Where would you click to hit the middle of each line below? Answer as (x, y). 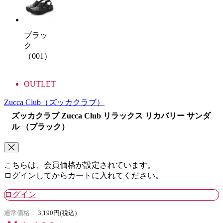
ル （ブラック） (40, 126)
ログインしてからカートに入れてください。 (84, 175)
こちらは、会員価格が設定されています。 (80, 165)
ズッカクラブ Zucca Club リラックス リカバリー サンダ (111, 115)
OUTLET (40, 84)
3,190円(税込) (57, 213)
